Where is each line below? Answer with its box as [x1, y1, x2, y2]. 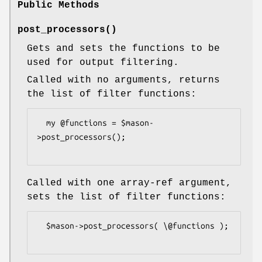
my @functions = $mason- [37, 118, 46, 127]
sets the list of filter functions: [27, 191, 226, 202]
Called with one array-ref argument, [27, 177, 232, 188]
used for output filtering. [27, 57, 179, 68]
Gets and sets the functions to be [27, 43, 220, 54]
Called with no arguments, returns [27, 74, 220, 85]
